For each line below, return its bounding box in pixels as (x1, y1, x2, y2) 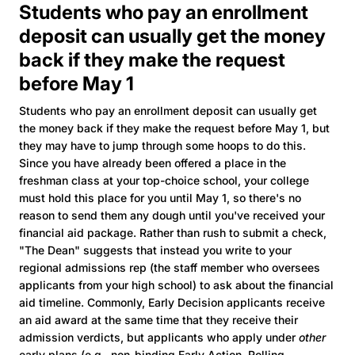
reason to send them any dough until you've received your (19, 208, 325, 222)
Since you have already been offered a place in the (19, 155, 286, 170)
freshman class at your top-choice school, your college (19, 173, 309, 187)
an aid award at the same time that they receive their (19, 312, 298, 326)
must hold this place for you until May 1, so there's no (19, 190, 301, 204)
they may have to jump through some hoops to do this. (19, 138, 306, 152)
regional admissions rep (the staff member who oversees (19, 260, 320, 274)
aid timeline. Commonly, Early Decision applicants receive (19, 295, 325, 309)
